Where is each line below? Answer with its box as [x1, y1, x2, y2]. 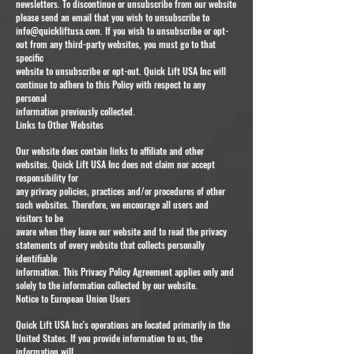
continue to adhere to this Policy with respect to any [16, 77, 205, 91]
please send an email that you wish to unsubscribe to [16, 9, 209, 24]
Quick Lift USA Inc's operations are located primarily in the [16, 317, 230, 331]
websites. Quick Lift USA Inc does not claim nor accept [16, 156, 215, 171]
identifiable [16, 250, 57, 265]
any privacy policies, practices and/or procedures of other [16, 183, 225, 198]
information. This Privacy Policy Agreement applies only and [16, 264, 234, 278]
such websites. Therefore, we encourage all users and [16, 197, 209, 211]
